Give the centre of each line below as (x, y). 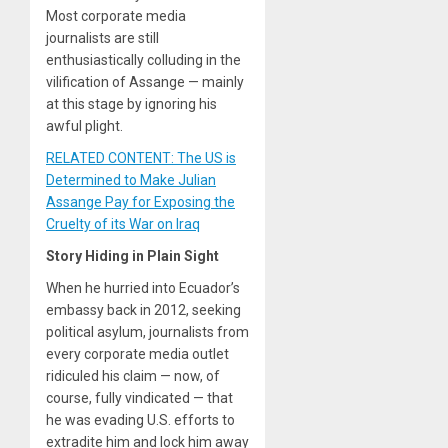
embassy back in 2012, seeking (143, 309)
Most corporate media (116, 15)
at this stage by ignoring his (131, 103)
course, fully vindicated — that (139, 397)
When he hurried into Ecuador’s (143, 287)
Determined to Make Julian (131, 179)
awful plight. (84, 125)
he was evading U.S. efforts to (140, 419)
